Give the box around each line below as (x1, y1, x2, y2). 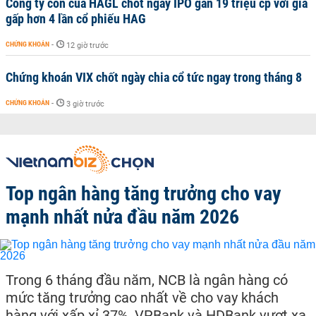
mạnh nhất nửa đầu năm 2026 (6, 205, 239, 229)
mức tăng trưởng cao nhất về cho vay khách (6, 289, 279, 306)
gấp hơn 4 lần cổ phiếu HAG (6, 11, 146, 26)
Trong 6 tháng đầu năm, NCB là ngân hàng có (6, 272, 288, 288)
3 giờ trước (66, 99, 104, 109)
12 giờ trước (66, 41, 109, 50)
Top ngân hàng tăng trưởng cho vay (6, 182, 281, 205)
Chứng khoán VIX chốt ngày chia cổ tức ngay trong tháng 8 (6, 70, 302, 85)
